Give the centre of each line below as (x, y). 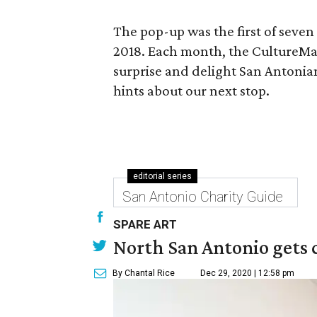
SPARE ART (145, 224)
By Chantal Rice (144, 273)
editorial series (162, 176)
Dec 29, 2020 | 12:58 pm (247, 273)
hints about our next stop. (191, 91)
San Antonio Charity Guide (203, 197)
